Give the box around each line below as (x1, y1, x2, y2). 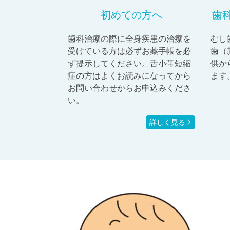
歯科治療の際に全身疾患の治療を (68, 34, 191, 43)
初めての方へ (100, 9, 162, 21)
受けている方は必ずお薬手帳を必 (68, 46, 191, 55)
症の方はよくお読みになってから (68, 71, 191, 80)
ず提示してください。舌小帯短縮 (68, 59, 191, 68)
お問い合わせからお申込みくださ (68, 83, 191, 92)
